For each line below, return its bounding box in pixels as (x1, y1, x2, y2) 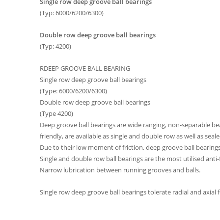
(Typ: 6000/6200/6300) (39, 8, 104, 17)
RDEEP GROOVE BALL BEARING (39, 63, 130, 73)
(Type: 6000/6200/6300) (39, 86, 107, 95)
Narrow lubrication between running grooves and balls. (39, 165, 200, 174)
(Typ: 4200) (39, 41, 71, 51)
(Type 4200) (39, 109, 73, 118)
